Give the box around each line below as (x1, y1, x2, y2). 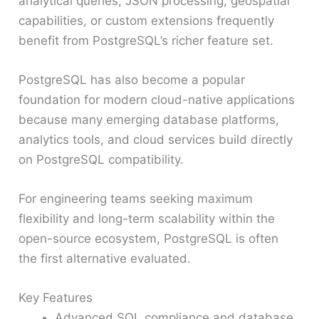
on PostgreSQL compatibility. (19, 152, 184, 167)
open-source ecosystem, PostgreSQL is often (19, 231, 279, 246)
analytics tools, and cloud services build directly (19, 132, 293, 147)
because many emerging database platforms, (19, 112, 280, 127)
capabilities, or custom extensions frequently (19, 13, 275, 28)
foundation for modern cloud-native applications (19, 92, 296, 107)
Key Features (19, 291, 93, 305)
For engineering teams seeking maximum (19, 191, 253, 206)
